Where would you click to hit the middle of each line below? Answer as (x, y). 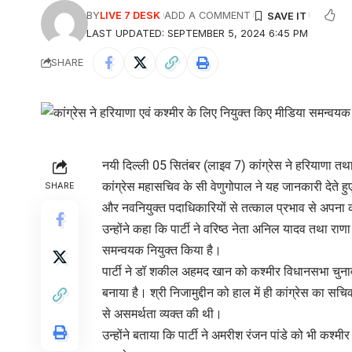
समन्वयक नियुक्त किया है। (162, 250)
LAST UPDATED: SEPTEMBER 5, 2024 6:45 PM (198, 33)
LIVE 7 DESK (130, 15)
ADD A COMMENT (207, 15)
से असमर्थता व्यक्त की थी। (162, 313)
